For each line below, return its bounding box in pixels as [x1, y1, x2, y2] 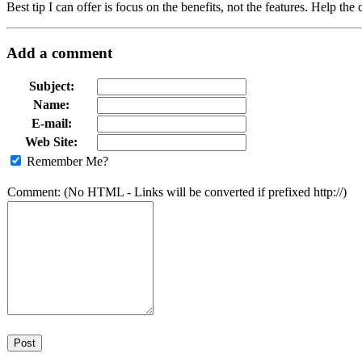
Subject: [28, 78, 74, 93]
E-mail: [31, 116, 72, 130]
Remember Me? [27, 154, 108, 168]
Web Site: [25, 134, 78, 149]
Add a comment [6, 44, 112, 61]
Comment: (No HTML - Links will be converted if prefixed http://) [7, 184, 347, 199]
